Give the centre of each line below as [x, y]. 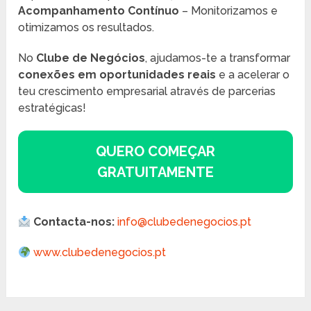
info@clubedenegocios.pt [185, 222]
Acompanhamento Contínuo [99, 10]
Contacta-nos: [74, 222]
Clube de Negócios [91, 58]
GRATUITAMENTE [155, 172]
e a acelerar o [253, 74]
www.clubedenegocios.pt [100, 253]
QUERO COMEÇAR [155, 151]
